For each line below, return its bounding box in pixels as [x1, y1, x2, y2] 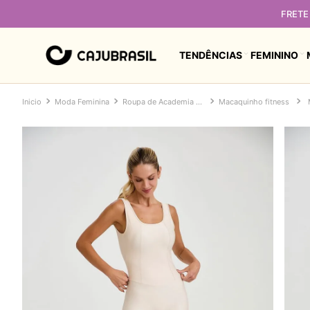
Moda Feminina [55, 97, 109, 107]
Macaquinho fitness [219, 97, 289, 107]
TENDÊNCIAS [179, 48, 242, 61]
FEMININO [250, 48, 298, 61]
